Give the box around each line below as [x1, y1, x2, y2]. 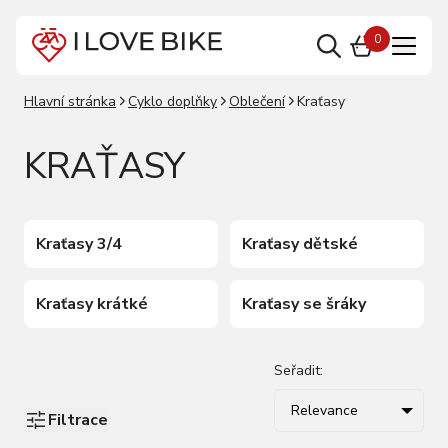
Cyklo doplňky [128, 92, 217, 111]
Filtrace [48, 409, 108, 431]
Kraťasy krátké [36, 293, 148, 315]
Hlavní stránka [24, 92, 116, 111]
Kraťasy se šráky [242, 293, 366, 315]
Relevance [291, 401, 358, 420]
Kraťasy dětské [242, 233, 358, 255]
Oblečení [229, 92, 285, 111]
